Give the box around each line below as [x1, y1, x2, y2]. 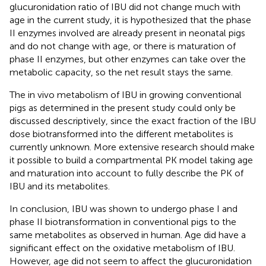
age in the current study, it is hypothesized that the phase [9, 14, 251, 26]
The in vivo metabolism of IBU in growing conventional [9, 89, 242, 100]
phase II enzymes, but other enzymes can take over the [9, 53, 246, 65]
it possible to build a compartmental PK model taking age [9, 154, 253, 166]
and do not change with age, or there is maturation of [9, 40, 236, 52]
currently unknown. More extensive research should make [9, 141, 255, 153]
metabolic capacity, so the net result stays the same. [9, 66, 233, 78]
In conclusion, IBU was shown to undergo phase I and [9, 203, 237, 214]
